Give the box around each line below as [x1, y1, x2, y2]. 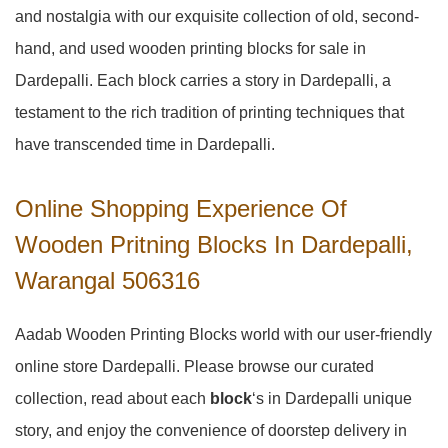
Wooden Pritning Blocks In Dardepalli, [15, 231, 413, 258]
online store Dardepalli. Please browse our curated [15, 358, 374, 375]
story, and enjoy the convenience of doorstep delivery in [15, 422, 407, 439]
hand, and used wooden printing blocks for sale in [15, 40, 366, 57]
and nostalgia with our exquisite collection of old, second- [15, 8, 419, 25]
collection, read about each [15, 390, 210, 407]
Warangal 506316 [15, 267, 200, 294]
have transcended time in [15, 136, 197, 153]
